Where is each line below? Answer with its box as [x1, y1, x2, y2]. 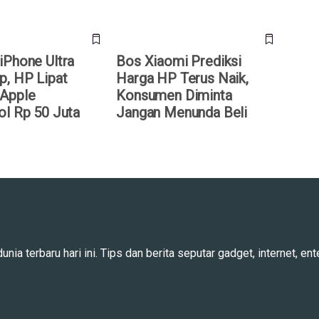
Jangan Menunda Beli [116, 103, 248, 121]
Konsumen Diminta [116, 86, 232, 104]
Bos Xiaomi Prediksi [116, 52, 242, 70]
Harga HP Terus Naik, [116, 69, 249, 87]
